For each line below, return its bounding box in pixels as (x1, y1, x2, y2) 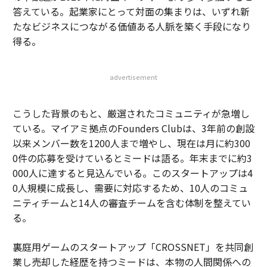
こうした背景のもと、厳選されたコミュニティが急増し (12, 106, 250, 120)
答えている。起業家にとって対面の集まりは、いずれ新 (12, 4, 250, 18)
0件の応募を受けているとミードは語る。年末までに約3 (12, 151, 252, 165)
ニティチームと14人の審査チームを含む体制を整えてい (12, 195, 251, 210)
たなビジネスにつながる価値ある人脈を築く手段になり (12, 19, 251, 33)
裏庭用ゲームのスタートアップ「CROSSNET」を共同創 (12, 240, 253, 254)
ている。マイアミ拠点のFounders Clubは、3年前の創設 (12, 121, 254, 135)
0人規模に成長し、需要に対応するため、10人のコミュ (12, 181, 248, 195)
